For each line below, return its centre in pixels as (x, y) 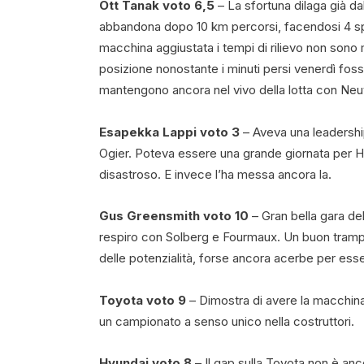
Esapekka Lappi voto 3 (169, 132)
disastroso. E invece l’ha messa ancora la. (215, 174)
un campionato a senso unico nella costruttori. (227, 321)
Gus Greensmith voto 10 (174, 216)
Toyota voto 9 (143, 300)
